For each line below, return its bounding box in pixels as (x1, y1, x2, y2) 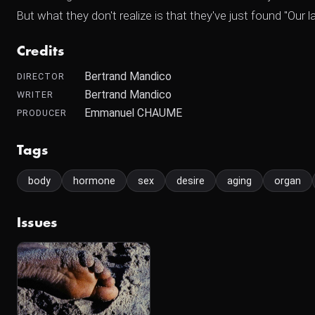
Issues (17, 217, 58, 229)
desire (176, 175, 205, 186)
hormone (73, 175, 115, 186)
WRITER (17, 89, 53, 100)
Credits (17, 45, 65, 58)
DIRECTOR (17, 71, 65, 82)
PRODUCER (17, 108, 67, 118)
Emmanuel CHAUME (84, 106, 182, 120)
